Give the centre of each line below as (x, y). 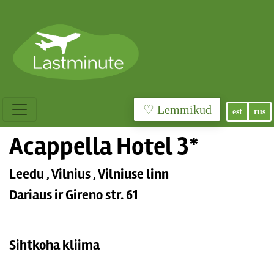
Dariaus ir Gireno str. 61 (73, 195)
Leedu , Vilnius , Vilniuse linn (89, 174)
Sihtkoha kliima (54, 245)
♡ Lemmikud (184, 109)
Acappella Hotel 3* (104, 146)
